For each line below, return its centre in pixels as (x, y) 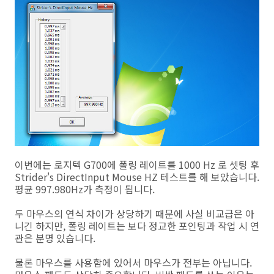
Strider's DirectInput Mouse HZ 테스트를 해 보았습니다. (137, 176)
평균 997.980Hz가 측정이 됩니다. (85, 189)
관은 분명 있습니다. (55, 238)
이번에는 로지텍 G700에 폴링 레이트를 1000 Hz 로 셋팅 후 (137, 164)
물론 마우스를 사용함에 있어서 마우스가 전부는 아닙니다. (133, 262)
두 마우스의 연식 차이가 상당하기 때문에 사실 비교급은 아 (135, 213)
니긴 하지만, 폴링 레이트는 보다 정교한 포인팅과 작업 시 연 (137, 225)
